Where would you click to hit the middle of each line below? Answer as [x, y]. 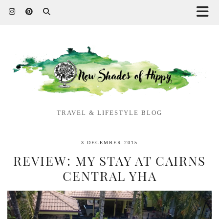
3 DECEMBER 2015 [109, 142]
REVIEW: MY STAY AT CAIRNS [109, 160]
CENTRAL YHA [109, 175]
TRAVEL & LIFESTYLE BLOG [109, 112]
